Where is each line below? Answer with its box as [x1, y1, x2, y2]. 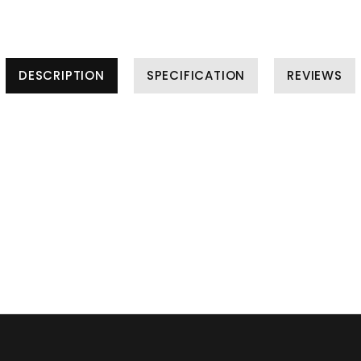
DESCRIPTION [19, 66, 105, 84]
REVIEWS [287, 66, 342, 84]
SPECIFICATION [146, 66, 246, 84]
